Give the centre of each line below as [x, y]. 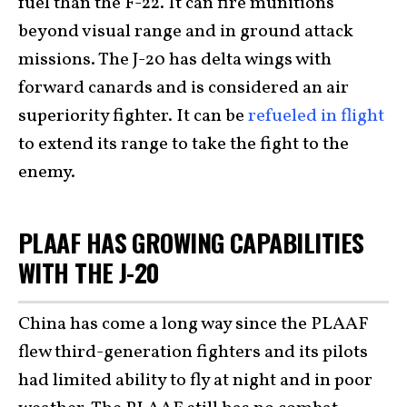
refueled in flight [316, 116]
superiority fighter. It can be [133, 116]
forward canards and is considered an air [184, 88]
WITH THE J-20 [89, 272]
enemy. [47, 172]
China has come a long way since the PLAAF [194, 324]
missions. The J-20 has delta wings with [175, 60]
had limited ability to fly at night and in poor [195, 381]
